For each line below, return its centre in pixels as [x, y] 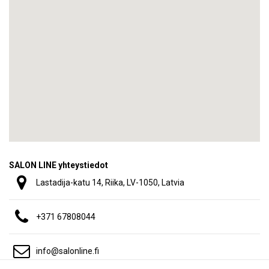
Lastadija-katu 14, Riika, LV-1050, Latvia [110, 182]
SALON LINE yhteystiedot [59, 165]
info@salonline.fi [68, 251]
